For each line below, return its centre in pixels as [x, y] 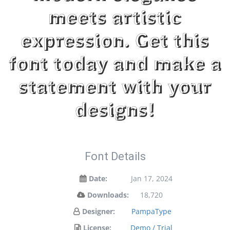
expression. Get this [115, 42]
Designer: [98, 211]
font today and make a [115, 65]
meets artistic [115, 19]
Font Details [115, 156]
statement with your [115, 89]
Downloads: [108, 195]
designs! [115, 112]
